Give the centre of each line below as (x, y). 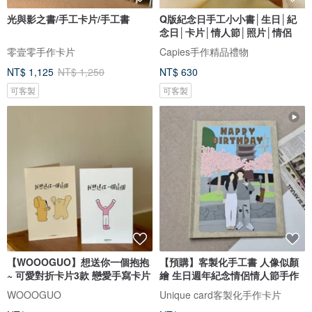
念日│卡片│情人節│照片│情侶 (226, 32)
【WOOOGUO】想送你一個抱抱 (78, 262)
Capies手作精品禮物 (204, 52)
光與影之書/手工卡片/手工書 (68, 19)
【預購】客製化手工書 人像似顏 (229, 262)
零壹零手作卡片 (41, 52)
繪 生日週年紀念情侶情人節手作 (229, 275)
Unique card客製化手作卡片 (220, 294)
